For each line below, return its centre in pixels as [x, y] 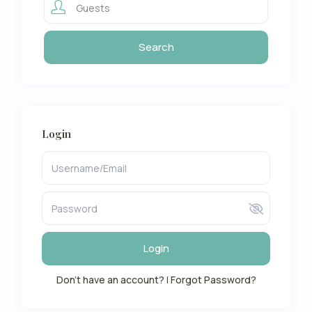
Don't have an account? [110, 280]
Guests [93, 8]
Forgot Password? [213, 280]
